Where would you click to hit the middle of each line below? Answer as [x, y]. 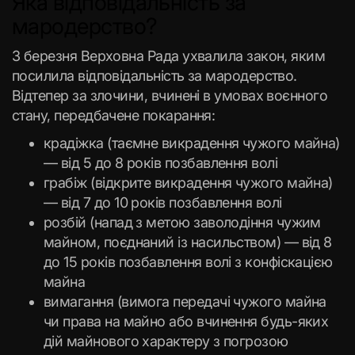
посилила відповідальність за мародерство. [155, 76]
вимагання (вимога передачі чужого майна [185, 302]
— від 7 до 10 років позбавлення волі [163, 202]
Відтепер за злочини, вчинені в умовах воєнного [170, 95]
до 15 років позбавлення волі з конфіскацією [188, 262]
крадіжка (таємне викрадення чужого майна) [192, 143]
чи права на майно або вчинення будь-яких [186, 321]
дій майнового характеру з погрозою [166, 341]
